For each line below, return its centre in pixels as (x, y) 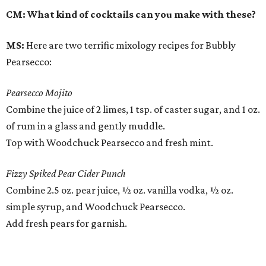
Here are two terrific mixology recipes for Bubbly (130, 45)
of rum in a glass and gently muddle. (85, 126)
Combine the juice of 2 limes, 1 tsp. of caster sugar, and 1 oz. (133, 110)
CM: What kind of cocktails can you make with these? (131, 15)
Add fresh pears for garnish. (66, 224)
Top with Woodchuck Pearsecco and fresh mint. (110, 143)
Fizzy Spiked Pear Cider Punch (66, 174)
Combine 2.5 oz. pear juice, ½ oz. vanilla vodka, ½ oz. (120, 190)
